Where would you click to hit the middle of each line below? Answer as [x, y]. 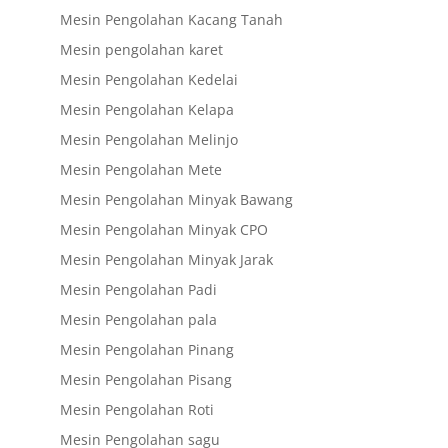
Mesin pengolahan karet [141, 49]
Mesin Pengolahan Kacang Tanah [171, 19]
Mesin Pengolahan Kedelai [148, 79]
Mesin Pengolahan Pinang [146, 349]
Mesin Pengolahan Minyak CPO [163, 229]
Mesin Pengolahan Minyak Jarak [166, 259]
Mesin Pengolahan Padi [138, 289]
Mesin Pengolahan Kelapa [146, 109]
